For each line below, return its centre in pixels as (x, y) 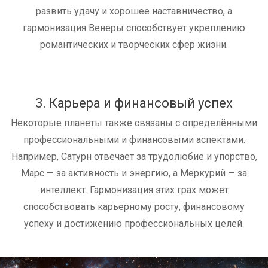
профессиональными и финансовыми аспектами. (134, 140)
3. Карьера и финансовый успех (134, 103)
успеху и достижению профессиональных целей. (134, 224)
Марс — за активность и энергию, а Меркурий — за (134, 173)
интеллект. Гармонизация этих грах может (134, 190)
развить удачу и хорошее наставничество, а (134, 11)
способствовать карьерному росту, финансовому (134, 207)
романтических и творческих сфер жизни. (134, 45)
